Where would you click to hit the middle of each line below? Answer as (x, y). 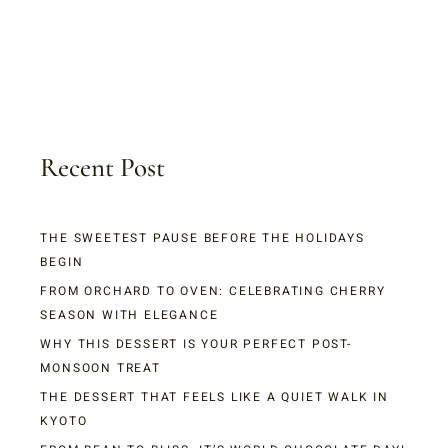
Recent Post (103, 168)
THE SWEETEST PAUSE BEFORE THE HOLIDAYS (202, 238)
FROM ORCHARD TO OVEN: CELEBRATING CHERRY (213, 291)
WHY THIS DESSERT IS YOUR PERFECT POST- (196, 344)
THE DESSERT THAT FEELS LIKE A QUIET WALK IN (214, 397)
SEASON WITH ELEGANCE (129, 315)
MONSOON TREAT (100, 368)
